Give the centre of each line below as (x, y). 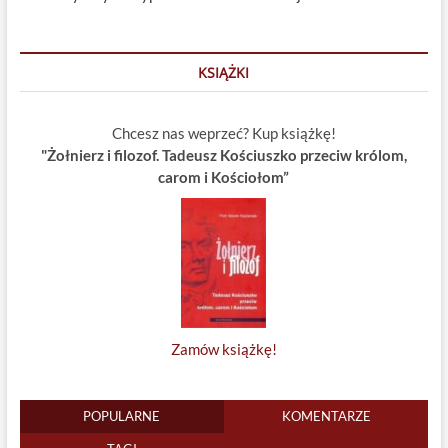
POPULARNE (122, 416)
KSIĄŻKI (224, 73)
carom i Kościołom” (224, 177)
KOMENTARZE (326, 416)
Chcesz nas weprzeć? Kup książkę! (223, 133)
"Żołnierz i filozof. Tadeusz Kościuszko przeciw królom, (223, 155)
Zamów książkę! (223, 349)
